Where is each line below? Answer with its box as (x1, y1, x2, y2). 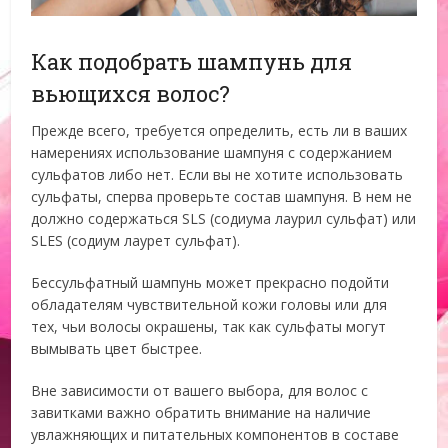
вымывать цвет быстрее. (31, 339, 203, 359)
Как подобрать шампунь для (31, 47, 353, 77)
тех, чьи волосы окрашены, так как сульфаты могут (31, 317, 387, 337)
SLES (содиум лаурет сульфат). (31, 231, 241, 251)
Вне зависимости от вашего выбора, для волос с (31, 381, 369, 401)
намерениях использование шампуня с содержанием (31, 143, 393, 163)
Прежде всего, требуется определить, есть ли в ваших (31, 121, 408, 141)
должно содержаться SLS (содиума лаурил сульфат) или (31, 209, 417, 229)
